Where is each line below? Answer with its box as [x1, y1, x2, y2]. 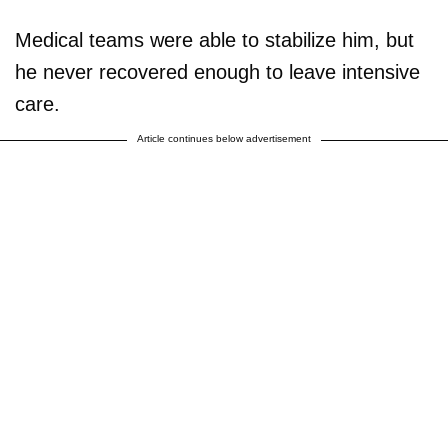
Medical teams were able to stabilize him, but [15, 28, 414, 51]
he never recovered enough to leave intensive [15, 60, 420, 83]
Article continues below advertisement [137, 132, 311, 144]
